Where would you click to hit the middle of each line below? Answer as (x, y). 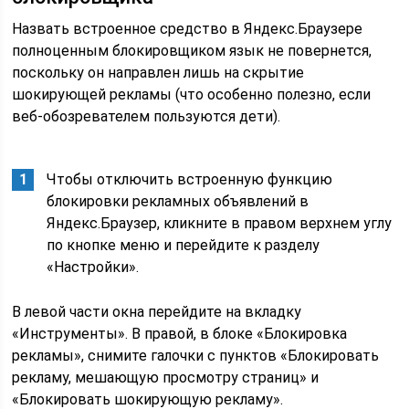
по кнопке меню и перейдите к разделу (184, 245)
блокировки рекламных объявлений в (178, 201)
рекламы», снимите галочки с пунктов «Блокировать (196, 356)
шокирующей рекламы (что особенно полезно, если (192, 94)
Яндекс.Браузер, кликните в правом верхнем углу (220, 223)
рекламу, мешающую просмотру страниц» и (166, 378)
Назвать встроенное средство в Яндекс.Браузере (188, 29)
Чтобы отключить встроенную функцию (190, 179)
